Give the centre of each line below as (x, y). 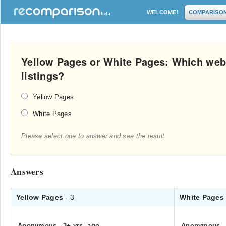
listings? (43, 75)
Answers (27, 171)
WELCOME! (163, 12)
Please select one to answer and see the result (93, 136)
